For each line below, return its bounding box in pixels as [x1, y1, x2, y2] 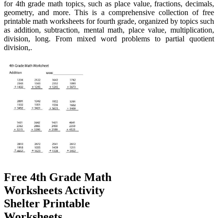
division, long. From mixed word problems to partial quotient [4, 35, 214, 43]
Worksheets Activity [4, 183, 105, 197]
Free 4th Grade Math [4, 170, 111, 183]
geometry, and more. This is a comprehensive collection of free [4, 8, 214, 17]
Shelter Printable [4, 197, 90, 210]
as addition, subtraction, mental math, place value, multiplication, [4, 26, 214, 35]
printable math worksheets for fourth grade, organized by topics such [4, 17, 214, 26]
